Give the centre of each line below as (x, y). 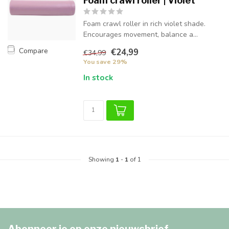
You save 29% (105, 62)
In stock (98, 77)
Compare (33, 51)
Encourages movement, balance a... (140, 35)
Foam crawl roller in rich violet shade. (144, 24)
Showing (102, 159)
